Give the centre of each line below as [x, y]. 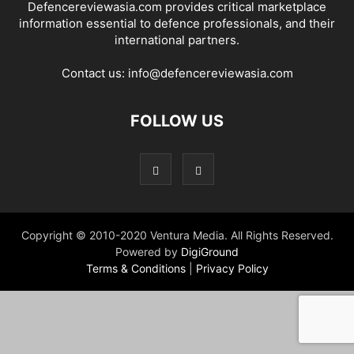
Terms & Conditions [137, 268]
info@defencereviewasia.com [210, 73]
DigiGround [208, 252]
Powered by [147, 252]
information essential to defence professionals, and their [177, 23]
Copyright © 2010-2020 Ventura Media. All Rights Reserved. [177, 235]
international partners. [177, 40]
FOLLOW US [177, 121]
